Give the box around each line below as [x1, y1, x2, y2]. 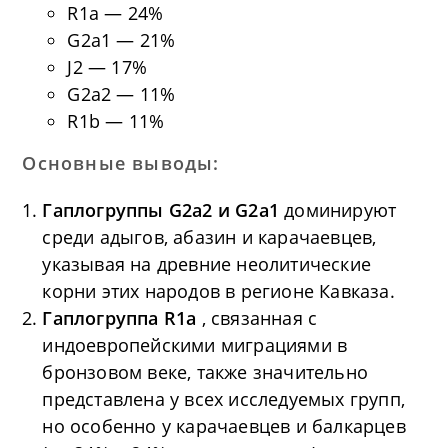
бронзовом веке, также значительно [42, 360, 369, 385]
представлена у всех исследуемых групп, [42, 387, 406, 412]
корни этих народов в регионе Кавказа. [42, 279, 395, 304]
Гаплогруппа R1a [42, 306, 202, 331]
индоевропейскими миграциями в [42, 333, 348, 358]
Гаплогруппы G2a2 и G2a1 [42, 198, 285, 223]
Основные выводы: [22, 151, 220, 176]
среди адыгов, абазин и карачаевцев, [42, 225, 377, 250]
